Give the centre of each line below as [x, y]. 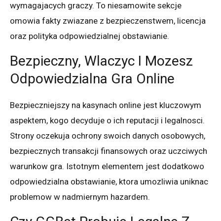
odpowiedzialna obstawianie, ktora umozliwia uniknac [109, 181]
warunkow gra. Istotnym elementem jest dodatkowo [107, 166]
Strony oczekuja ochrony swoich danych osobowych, [108, 135]
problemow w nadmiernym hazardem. [80, 197]
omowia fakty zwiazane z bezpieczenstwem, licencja [108, 20]
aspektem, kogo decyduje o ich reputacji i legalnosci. [107, 120]
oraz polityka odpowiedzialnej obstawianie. [90, 36]
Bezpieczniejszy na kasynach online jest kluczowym [106, 105]
